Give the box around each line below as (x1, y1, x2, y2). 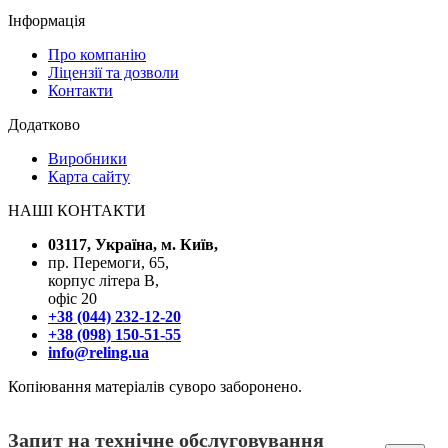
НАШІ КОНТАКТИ (8, 201, 146, 219)
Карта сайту (48, 167, 130, 185)
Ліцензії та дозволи (48, 63, 179, 81)
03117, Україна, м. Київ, (48, 235, 218, 253)
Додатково (8, 115, 80, 133)
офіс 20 (48, 289, 97, 307)
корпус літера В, (48, 271, 159, 289)
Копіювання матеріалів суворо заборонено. (8, 377, 302, 395)
